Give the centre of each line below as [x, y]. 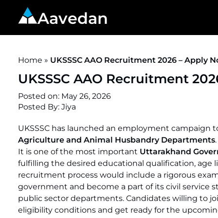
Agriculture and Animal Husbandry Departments [117, 140]
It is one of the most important [79, 152]
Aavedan [73, 18]
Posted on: [40, 96]
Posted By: [40, 107]
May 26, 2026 [86, 96]
